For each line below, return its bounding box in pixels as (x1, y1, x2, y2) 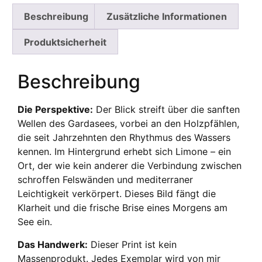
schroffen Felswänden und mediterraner (18, 174, 193, 186)
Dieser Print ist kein (88, 238, 177, 250)
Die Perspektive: (18, 104, 93, 116)
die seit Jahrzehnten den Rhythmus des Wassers (18, 132, 230, 144)
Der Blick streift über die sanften (93, 104, 240, 116)
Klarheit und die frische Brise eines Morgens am (18, 202, 227, 214)
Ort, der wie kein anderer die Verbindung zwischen (18, 160, 242, 172)
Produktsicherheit (24, 36, 107, 48)
